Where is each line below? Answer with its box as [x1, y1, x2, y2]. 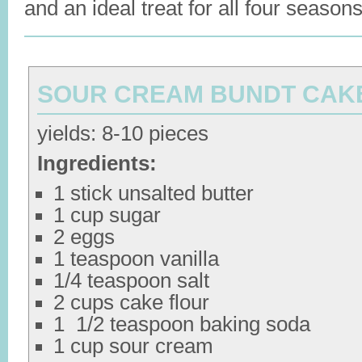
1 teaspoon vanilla [53, 247, 219, 270]
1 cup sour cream [53, 335, 213, 357]
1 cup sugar [53, 204, 161, 226]
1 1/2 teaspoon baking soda [53, 313, 310, 335]
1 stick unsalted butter [53, 182, 254, 204]
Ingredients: [37, 152, 157, 175]
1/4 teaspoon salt [53, 269, 209, 292]
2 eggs [53, 225, 115, 248]
